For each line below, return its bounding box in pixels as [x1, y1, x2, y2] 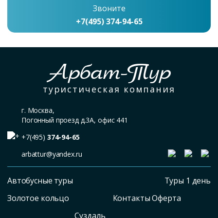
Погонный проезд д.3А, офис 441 [21, 115, 128, 125]
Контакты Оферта [112, 193, 181, 203]
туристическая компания [43, 83, 175, 95]
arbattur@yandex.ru [21, 149, 82, 159]
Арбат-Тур [47, 60, 171, 84]
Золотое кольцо [7, 193, 70, 203]
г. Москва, [21, 106, 54, 115]
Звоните [92, 3, 126, 14]
